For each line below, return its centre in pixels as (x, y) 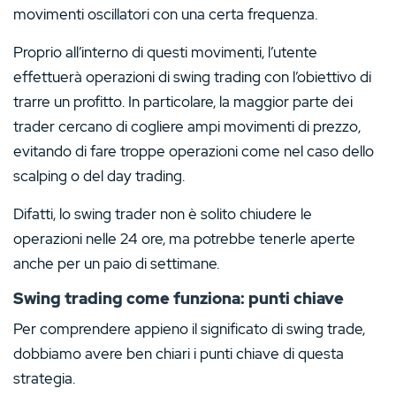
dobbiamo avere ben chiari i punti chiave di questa (179, 354)
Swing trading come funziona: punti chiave (179, 299)
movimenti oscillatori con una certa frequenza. (165, 15)
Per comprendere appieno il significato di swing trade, (189, 329)
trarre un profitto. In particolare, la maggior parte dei (183, 102)
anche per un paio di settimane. (116, 264)
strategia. (44, 379)
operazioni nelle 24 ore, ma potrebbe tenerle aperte (184, 239)
